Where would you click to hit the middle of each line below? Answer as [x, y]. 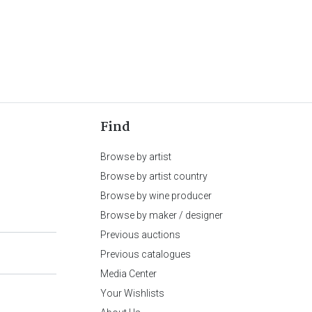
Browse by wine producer [156, 196]
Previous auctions [140, 235]
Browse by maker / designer [162, 215]
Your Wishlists [132, 293]
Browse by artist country [154, 176]
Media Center [128, 274]
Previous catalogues [146, 254]
